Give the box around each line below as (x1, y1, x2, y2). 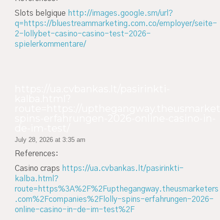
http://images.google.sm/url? (68, 9, 173, 18)
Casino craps (15, 165, 62, 173)
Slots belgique (15, 9, 68, 18)
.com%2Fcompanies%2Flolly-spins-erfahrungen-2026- (15, 195, 214, 204)
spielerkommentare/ (15, 40, 86, 49)
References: (15, 149, 58, 158)
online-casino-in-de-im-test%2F (15, 206, 135, 214)
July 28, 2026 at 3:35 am (15, 136, 85, 143)
